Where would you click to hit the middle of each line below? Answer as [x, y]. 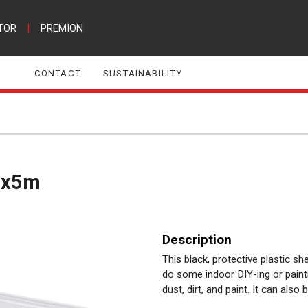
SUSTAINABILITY [143, 73]
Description [197, 239]
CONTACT [57, 73]
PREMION [62, 28]
